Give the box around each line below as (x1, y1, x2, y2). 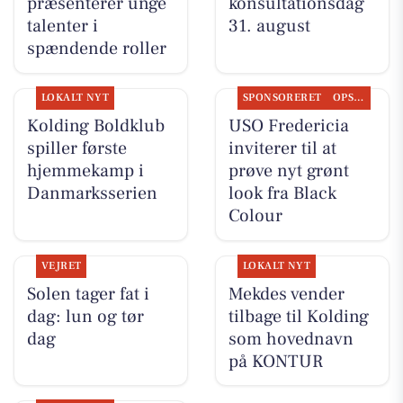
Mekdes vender (228, 282, 345, 306)
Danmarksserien (26, 182, 157, 206)
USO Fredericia (228, 114, 349, 139)
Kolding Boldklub (26, 114, 165, 139)
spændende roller (26, 37, 166, 61)
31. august (228, 14, 310, 39)
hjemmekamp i (26, 159, 144, 184)
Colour (228, 204, 282, 228)
